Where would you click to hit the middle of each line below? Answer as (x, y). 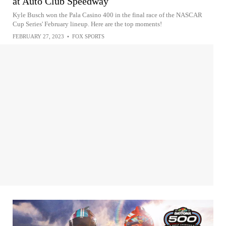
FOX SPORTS (88, 36)
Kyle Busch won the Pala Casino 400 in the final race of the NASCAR (107, 15)
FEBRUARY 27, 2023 (38, 36)
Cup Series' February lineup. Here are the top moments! (87, 24)
